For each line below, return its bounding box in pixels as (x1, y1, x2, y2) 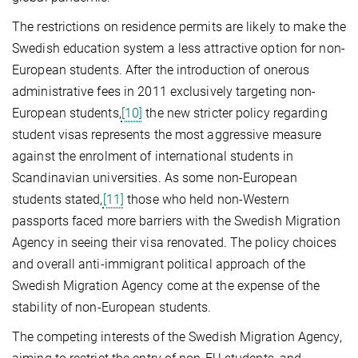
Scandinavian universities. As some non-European (12, 169, 297, 185)
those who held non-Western (124, 191, 289, 207)
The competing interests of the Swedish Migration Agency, (12, 328, 342, 344)
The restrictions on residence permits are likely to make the (12, 18, 347, 34)
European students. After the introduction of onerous (12, 62, 310, 78)
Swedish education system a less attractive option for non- (12, 40, 345, 56)
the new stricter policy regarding (142, 105, 328, 121)
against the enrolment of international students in (12, 148, 294, 164)
